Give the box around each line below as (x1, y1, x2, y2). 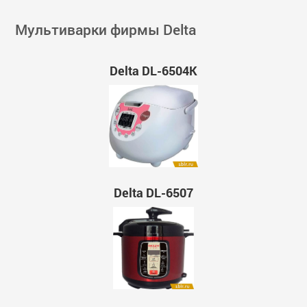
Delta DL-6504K (109, 63, 197, 79)
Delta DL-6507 (113, 185, 193, 201)
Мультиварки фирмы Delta (15, 19, 197, 39)
